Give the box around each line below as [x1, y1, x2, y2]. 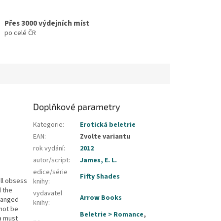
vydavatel [33, 188, 63, 199]
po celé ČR [4, 28, 36, 38]
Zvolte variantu [80, 132, 131, 142]
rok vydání [33, 144, 64, 154]
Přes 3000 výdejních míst [4, 17, 89, 29]
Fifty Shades [80, 172, 120, 182]
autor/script [33, 155, 69, 166]
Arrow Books [80, 193, 122, 203]
